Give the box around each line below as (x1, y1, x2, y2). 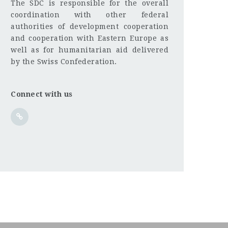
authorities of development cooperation (11, 22, 168, 31)
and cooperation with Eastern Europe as (11, 34, 168, 42)
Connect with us (11, 90, 73, 98)
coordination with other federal (11, 10, 168, 19)
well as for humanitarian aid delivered (11, 45, 168, 54)
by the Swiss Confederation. (11, 57, 117, 66)
